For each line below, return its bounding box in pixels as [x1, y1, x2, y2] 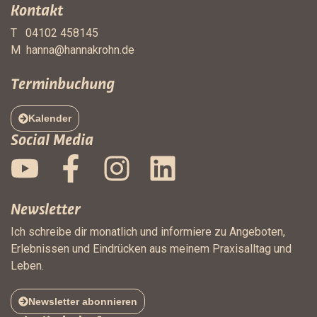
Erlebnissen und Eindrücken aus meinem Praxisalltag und [11, 241, 292, 255]
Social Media [11, 128, 93, 149]
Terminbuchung [11, 73, 115, 94]
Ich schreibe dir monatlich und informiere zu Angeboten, [11, 224, 285, 238]
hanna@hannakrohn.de [26, 42, 134, 57]
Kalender [28, 113, 72, 125]
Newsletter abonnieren [28, 295, 138, 307]
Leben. [11, 258, 44, 272]
